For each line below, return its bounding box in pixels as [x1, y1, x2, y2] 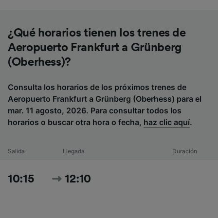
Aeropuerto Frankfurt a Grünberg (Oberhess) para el [8, 94, 201, 104]
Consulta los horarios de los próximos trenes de [8, 82, 186, 92]
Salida [8, 147, 25, 155]
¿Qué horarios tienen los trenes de [8, 27, 186, 39]
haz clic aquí [144, 117, 190, 127]
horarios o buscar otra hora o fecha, [8, 117, 144, 127]
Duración [172, 147, 198, 155]
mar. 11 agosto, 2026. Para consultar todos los [8, 106, 182, 116]
